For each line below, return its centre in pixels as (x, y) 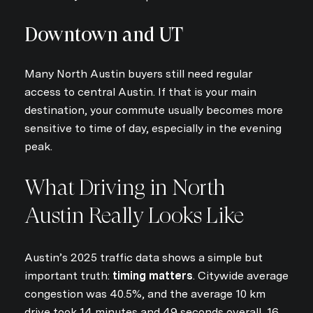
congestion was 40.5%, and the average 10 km (145, 293)
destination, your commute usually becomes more (154, 110)
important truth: (68, 275)
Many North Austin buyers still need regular (138, 73)
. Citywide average (241, 275)
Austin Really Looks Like (134, 216)
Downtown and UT (104, 35)
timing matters (153, 275)
